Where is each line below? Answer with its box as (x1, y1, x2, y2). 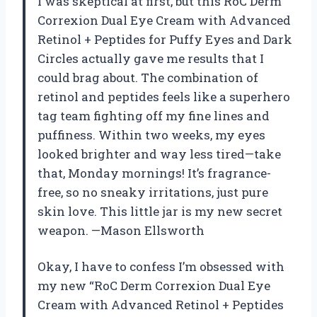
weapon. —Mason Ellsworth (38, 222, 204, 239)
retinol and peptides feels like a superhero (38, 88, 290, 105)
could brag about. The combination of (38, 69, 258, 86)
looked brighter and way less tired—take (38, 146, 281, 163)
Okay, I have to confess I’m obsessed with (38, 258, 284, 275)
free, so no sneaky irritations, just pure (38, 184, 268, 201)
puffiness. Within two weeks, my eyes (38, 127, 265, 144)
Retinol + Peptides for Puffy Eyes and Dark (38, 31, 292, 48)
